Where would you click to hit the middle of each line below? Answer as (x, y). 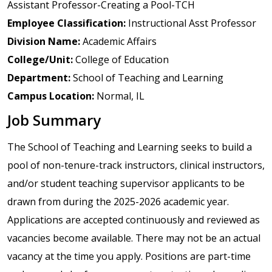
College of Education (121, 59)
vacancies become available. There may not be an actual (134, 238)
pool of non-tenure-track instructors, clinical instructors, (136, 165)
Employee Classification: (66, 23)
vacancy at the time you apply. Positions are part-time (129, 257)
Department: (39, 78)
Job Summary (54, 120)
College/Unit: (40, 59)
